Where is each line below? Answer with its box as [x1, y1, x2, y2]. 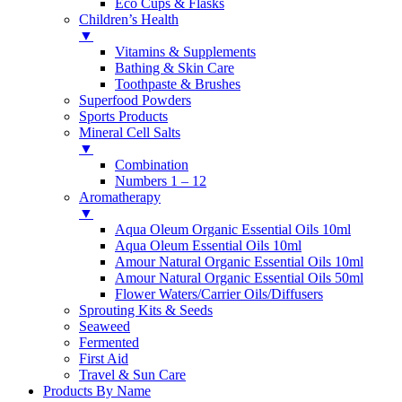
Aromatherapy [79, 188, 161, 205]
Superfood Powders [79, 92, 191, 108]
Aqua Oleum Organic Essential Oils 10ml [115, 221, 351, 237]
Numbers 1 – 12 [115, 172, 206, 188]
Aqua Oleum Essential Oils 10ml [115, 237, 301, 253]
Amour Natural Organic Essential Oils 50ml [115, 269, 363, 285]
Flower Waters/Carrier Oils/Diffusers [115, 285, 323, 301]
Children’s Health [79, 11, 179, 27]
